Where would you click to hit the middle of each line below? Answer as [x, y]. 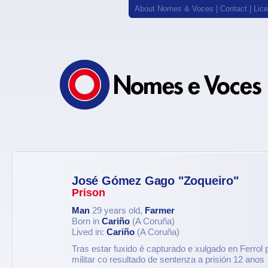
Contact [234, 9]
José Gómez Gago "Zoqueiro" [155, 181]
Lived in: [89, 232]
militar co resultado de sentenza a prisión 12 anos [168, 260]
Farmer [160, 211]
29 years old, [117, 211]
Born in [87, 221]
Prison [89, 192]
